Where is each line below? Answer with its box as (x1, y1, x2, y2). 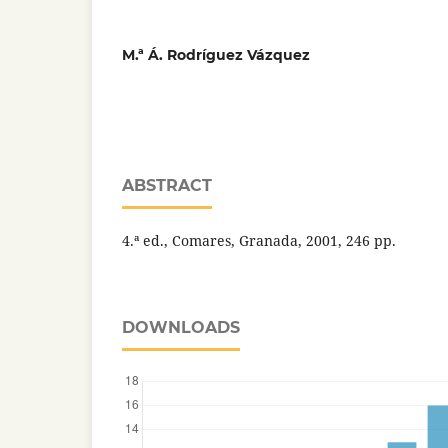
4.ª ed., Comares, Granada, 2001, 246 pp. (122, 230, 396, 250)
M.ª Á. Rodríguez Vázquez (122, 45, 310, 64)
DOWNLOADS (122, 317, 240, 337)
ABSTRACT (122, 175, 212, 195)
